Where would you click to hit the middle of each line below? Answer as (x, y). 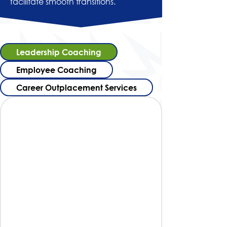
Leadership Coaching (59, 52)
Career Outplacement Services (77, 87)
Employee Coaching (56, 70)
